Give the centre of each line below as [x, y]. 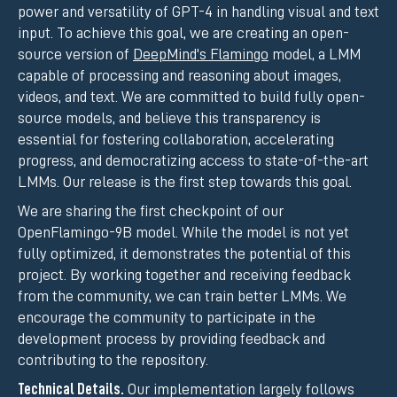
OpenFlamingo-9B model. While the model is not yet [183, 232]
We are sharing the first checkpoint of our [151, 210]
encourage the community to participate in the [167, 317]
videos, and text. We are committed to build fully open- [191, 96]
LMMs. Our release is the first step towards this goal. [185, 181]
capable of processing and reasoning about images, [179, 75]
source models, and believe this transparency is [169, 117]
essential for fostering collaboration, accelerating [176, 139]
